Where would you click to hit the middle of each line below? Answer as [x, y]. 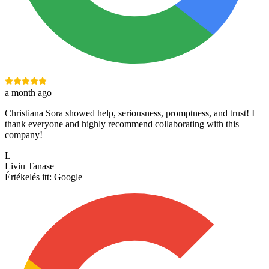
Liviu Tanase [29, 166]
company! [24, 135]
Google [68, 177]
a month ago [28, 93]
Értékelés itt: [28, 177]
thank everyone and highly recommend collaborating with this [122, 124]
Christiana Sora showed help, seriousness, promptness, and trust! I [130, 113]
